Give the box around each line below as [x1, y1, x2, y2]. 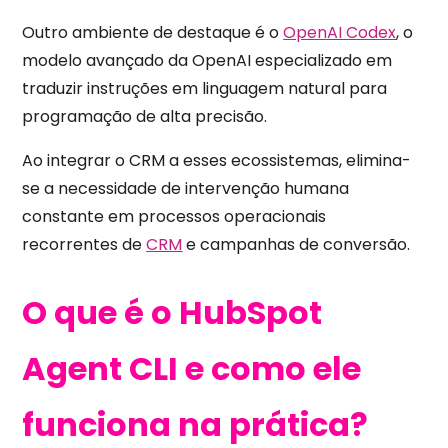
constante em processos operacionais [22, 204, 327, 228]
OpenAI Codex [283, 20, 397, 44]
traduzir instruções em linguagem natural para [22, 76, 388, 100]
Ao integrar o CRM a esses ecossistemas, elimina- [22, 148, 412, 172]
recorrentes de [22, 232, 143, 256]
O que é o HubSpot [22, 290, 323, 336]
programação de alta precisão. [22, 104, 268, 128]
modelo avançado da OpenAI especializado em [22, 48, 393, 72]
